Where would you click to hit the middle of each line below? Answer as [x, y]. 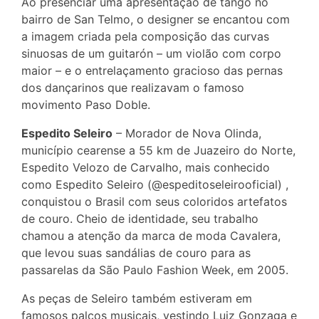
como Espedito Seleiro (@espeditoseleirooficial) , [155, 185]
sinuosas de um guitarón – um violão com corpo [151, 54]
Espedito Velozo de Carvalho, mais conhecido [146, 168]
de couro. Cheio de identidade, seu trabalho [140, 219]
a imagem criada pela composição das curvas [145, 37]
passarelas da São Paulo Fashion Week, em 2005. [155, 270]
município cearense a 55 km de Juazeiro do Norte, [158, 151]
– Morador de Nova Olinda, [187, 134]
